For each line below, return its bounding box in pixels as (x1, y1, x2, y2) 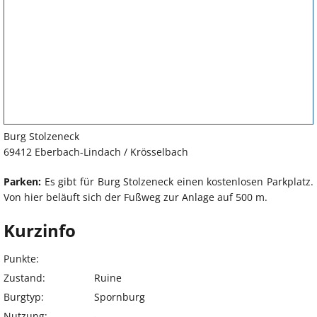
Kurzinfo (4, 219, 76, 243)
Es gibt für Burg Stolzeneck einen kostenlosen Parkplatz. (41, 175, 313, 189)
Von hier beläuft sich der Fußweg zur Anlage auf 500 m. (4, 190, 267, 204)
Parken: (4, 175, 41, 189)
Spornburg (94, 290, 145, 304)
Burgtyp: (4, 290, 44, 304)
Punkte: (4, 252, 39, 266)
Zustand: (4, 271, 45, 285)
